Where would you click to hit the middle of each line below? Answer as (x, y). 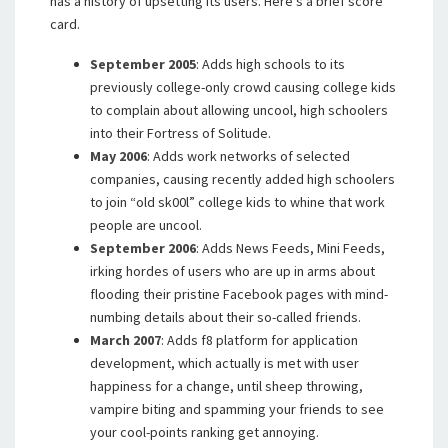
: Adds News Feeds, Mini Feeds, (290, 248)
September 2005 (143, 64)
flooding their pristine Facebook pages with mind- (239, 294)
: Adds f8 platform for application (259, 340)
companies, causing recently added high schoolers (242, 179)
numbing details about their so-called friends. (225, 317)
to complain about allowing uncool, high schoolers (239, 110)
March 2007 (125, 340)
